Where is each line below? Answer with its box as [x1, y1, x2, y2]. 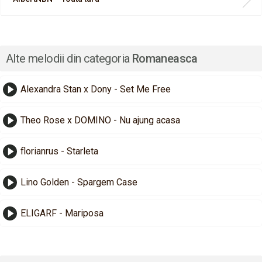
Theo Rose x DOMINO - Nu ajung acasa [20, 115, 180, 126]
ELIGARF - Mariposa [20, 208, 104, 219]
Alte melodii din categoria [6, 51, 132, 66]
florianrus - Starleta [20, 146, 98, 157]
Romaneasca [132, 51, 198, 66]
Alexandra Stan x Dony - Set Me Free [20, 84, 171, 95]
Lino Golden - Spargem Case [20, 177, 137, 188]
